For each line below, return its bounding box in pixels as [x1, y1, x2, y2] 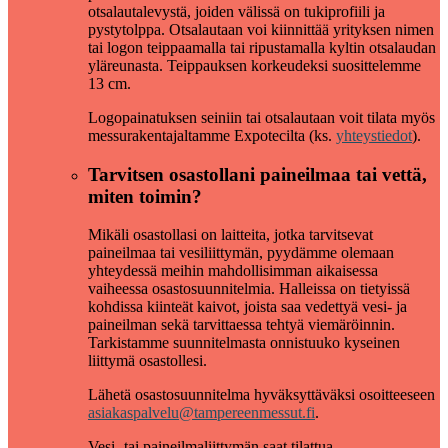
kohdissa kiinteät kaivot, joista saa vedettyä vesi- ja [88, 298, 407, 316]
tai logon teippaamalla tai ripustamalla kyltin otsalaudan [88, 38, 436, 56]
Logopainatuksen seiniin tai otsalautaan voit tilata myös [88, 108, 435, 126]
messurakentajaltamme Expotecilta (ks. [88, 126, 336, 144]
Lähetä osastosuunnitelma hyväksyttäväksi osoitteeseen [88, 386, 435, 404]
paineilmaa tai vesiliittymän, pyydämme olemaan [88, 244, 394, 262]
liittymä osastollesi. [88, 352, 207, 370]
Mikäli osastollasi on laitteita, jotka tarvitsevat [88, 226, 373, 244]
